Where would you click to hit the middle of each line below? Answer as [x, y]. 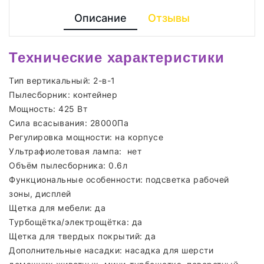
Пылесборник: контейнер [63, 95]
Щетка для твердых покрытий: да [82, 236]
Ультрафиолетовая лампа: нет [75, 151]
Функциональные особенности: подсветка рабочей [119, 179]
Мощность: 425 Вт [48, 109]
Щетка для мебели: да [57, 208]
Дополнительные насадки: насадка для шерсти [111, 250]
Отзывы [169, 18]
